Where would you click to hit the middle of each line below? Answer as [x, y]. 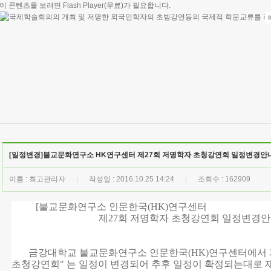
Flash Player [83, 5]
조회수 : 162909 [223, 179]
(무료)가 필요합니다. [137, 5]
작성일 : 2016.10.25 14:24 [132, 179]
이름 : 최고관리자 [38, 179]
